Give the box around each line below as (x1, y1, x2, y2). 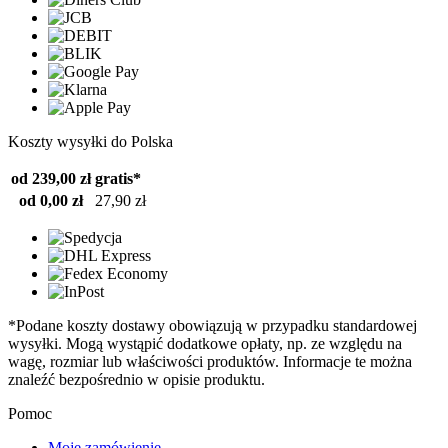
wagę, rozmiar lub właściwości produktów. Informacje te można (8, 353, 412, 370)
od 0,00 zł (19, 192, 83, 209)
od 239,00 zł (11, 170, 91, 187)
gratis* (95, 170, 141, 187)
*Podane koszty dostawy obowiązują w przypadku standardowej (8, 317, 417, 334)
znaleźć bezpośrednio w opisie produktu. (8, 371, 265, 388)
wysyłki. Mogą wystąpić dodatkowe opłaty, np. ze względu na (8, 335, 402, 352)
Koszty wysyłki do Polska (8, 133, 173, 150)
